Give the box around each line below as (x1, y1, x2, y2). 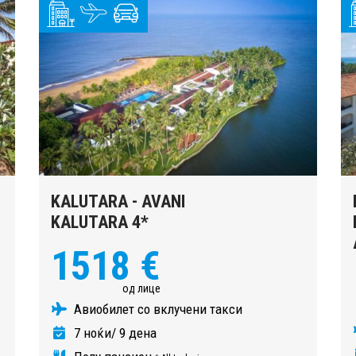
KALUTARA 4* (51, 211, 149, 232)
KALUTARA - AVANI (51, 191, 185, 211)
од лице (122, 281, 161, 295)
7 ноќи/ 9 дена (71, 324, 157, 341)
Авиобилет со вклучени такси (71, 300, 242, 317)
